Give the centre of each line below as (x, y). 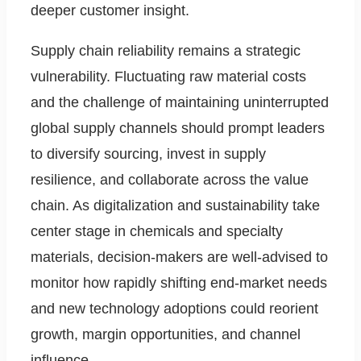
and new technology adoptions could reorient (174, 309)
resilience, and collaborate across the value (170, 180)
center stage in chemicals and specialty (157, 232)
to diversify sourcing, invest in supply (148, 154)
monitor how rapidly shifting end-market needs (179, 283)
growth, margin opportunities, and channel (166, 335)
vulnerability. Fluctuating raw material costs (168, 77)
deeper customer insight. (110, 11)
